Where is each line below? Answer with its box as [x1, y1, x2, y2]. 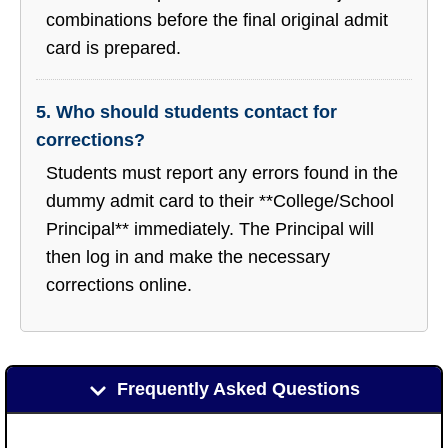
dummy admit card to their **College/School [46, 190, 394, 211]
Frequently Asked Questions [111, 379, 360, 400]
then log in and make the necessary [46, 246, 330, 267]
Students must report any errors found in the [46, 162, 398, 183]
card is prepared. [46, 37, 181, 58]
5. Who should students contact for [36, 101, 337, 122]
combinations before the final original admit [46, 9, 388, 30]
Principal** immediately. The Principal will [46, 218, 374, 239]
